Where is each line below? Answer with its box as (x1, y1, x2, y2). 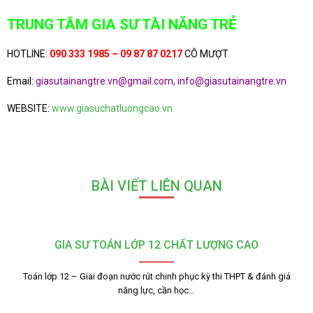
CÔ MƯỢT (182, 48, 228, 59)
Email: (7, 75, 36, 87)
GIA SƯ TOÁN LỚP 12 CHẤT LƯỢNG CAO (54, 238, 259, 252)
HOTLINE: (7, 48, 48, 59)
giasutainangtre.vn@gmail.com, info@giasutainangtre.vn (36, 75, 286, 87)
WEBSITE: (7, 102, 50, 114)
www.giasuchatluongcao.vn (50, 102, 173, 114)
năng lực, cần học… (118, 284, 195, 296)
